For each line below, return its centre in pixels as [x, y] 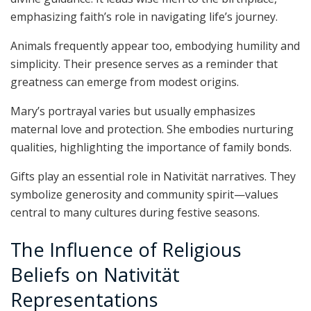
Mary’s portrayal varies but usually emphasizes [133, 111]
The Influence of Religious [126, 249]
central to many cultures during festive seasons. [135, 213]
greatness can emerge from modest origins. [125, 82]
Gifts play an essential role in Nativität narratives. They [153, 177]
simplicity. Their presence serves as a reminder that [144, 64]
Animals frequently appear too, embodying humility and [155, 46]
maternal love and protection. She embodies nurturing [152, 129]
